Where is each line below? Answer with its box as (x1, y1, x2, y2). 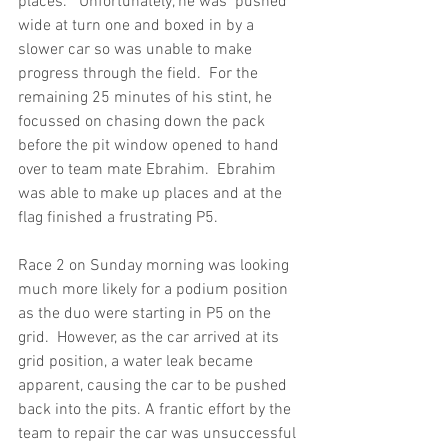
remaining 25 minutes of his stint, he (18, 88, 276, 108)
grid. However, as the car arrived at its (18, 328, 283, 348)
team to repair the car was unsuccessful (18, 424, 300, 444)
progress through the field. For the (18, 64, 262, 84)
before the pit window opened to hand (18, 136, 283, 156)
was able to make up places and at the (18, 184, 286, 204)
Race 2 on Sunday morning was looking (18, 256, 293, 276)
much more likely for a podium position (18, 280, 292, 300)
